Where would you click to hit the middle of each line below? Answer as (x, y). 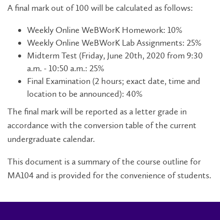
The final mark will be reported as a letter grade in (97, 111)
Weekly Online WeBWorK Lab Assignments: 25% (114, 42)
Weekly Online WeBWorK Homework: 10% (105, 30)
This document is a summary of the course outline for (104, 161)
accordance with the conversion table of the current (102, 125)
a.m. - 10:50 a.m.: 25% (66, 68)
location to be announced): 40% (85, 94)
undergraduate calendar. (51, 139)
